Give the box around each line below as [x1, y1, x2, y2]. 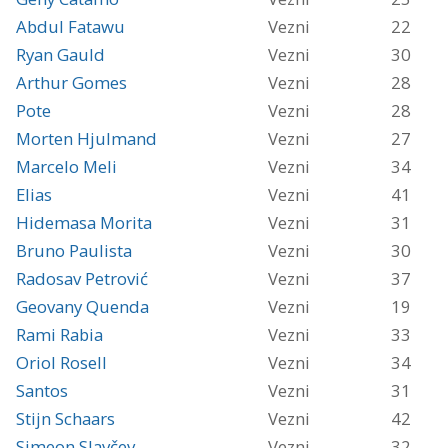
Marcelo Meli [16, 155, 117, 178]
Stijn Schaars [16, 407, 115, 430]
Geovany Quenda [16, 295, 149, 318]
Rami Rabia [16, 323, 103, 346]
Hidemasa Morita [16, 211, 152, 234]
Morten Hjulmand [16, 127, 157, 150]
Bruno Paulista [16, 239, 132, 262]
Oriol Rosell [16, 351, 107, 374]
